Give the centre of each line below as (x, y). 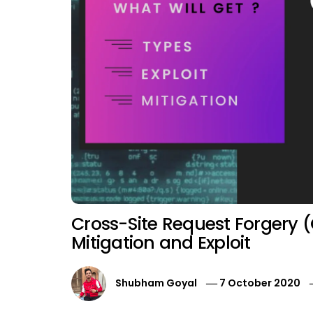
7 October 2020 (260, 283)
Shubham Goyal (156, 283)
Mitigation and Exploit (161, 243)
